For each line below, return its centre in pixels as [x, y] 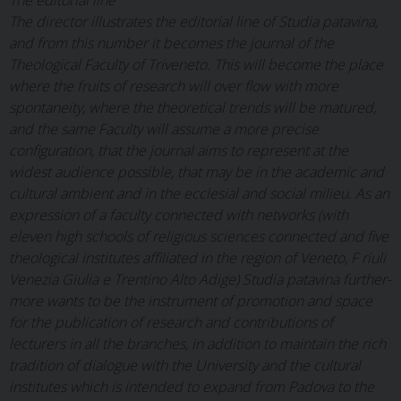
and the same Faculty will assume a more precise [164, 129]
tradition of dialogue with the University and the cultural [185, 365]
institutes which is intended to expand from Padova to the [192, 387]
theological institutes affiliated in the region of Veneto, [178, 258]
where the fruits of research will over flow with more [174, 86]
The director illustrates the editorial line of [144, 21]
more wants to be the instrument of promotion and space [191, 301]
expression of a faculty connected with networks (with [179, 215]
